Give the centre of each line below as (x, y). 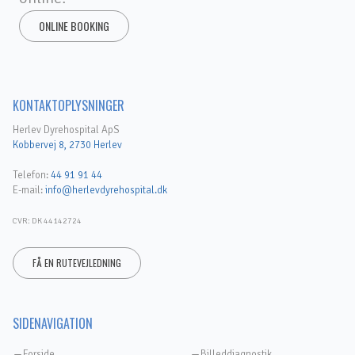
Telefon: (32, 175)
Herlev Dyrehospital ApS (66, 130)
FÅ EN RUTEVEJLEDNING (77, 263)
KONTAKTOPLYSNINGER (69, 105)
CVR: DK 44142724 (47, 221)
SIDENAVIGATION (53, 323)
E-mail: (29, 190)
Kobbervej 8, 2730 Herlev (67, 145)
